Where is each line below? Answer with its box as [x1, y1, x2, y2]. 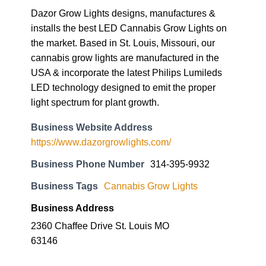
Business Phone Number [31, 158, 144, 169]
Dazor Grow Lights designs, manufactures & [31, 8, 216, 19]
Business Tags [31, 180, 98, 191]
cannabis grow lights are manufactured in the [31, 52, 219, 64]
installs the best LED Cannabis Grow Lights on [31, 23, 227, 34]
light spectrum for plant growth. [31, 97, 159, 108]
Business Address [31, 202, 114, 213]
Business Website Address [31, 121, 153, 132]
